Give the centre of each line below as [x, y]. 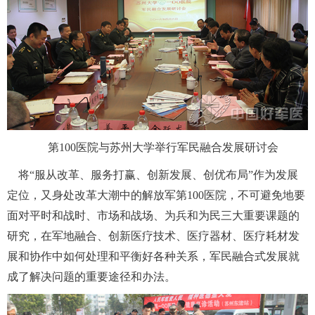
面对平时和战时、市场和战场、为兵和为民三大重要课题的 [153, 216]
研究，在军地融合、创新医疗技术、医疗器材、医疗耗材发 [153, 236]
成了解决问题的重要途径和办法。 [91, 277]
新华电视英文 [176, 59]
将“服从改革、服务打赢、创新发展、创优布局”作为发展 [153, 175]
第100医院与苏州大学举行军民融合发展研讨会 [157, 148]
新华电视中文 [59, 59]
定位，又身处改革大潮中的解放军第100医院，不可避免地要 [156, 195]
